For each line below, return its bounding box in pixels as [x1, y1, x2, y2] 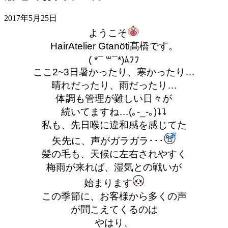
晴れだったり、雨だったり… [51, 79, 177, 91]
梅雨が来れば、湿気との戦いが [46, 161, 182, 173]
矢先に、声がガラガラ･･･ [52, 135, 164, 146]
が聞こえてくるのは [70, 204, 158, 215]
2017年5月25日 [4, 13, 57, 22]
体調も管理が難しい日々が [56, 93, 172, 104]
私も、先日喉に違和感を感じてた [41, 119, 187, 130]
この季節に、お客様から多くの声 [41, 190, 187, 202]
